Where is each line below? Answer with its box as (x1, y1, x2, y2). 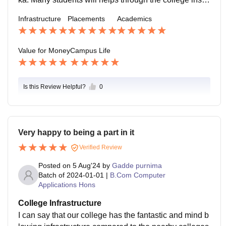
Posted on (38, 161, 73, 169)
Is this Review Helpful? (23, 83, 86, 90)
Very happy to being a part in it (18, 128, 134, 137)
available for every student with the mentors (18, 19, 173, 28)
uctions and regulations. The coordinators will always (18, 7, 207, 16)
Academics (117, 15, 152, 23)
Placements (68, 15, 105, 23)
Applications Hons (38, 180, 95, 189)
